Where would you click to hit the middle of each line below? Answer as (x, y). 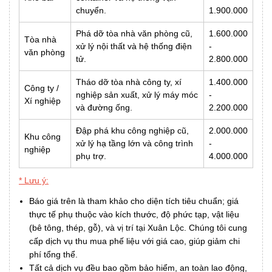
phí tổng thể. (53, 254)
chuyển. (91, 10)
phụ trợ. (91, 156)
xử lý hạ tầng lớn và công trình (134, 143)
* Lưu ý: (34, 180)
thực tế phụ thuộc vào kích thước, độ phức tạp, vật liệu (134, 214)
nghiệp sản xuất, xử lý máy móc (137, 94)
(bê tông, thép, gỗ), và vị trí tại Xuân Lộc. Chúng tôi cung (138, 227)
